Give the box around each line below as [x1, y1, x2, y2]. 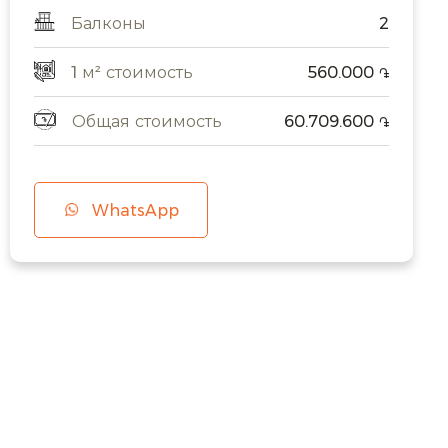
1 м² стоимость [71, 60, 194, 84]
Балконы [71, 11, 147, 35]
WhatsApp [92, 198, 180, 222]
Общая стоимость [72, 109, 223, 133]
